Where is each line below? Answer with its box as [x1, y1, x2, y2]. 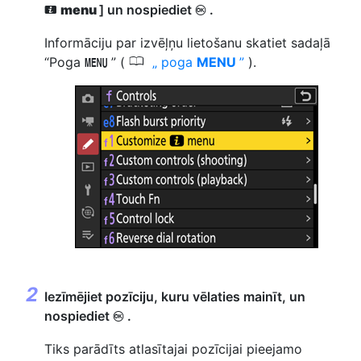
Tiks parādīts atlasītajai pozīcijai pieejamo [44, 340, 302, 357]
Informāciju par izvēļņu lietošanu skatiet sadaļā [44, 34, 330, 51]
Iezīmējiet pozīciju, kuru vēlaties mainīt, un [44, 288, 305, 305]
